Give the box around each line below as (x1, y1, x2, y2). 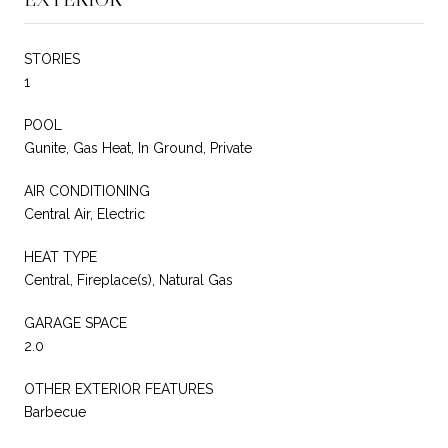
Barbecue (24, 403, 86, 420)
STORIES (24, 50, 80, 67)
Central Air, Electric (24, 205, 145, 222)
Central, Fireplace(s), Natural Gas (24, 271, 233, 288)
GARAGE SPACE (24, 314, 127, 331)
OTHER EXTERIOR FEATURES (24, 380, 213, 397)
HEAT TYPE (24, 248, 97, 265)
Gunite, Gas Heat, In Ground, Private (24, 139, 252, 156)
